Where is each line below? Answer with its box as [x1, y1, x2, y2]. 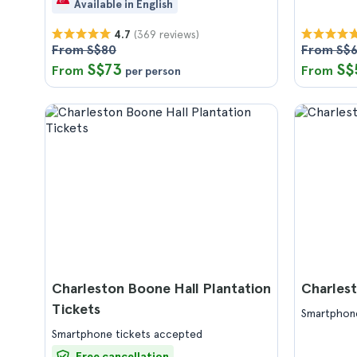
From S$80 [52, 42, 116, 57]
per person [125, 65, 181, 77]
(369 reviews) [134, 27, 199, 41]
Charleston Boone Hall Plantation [52, 280, 271, 296]
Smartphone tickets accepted [52, 328, 202, 340]
